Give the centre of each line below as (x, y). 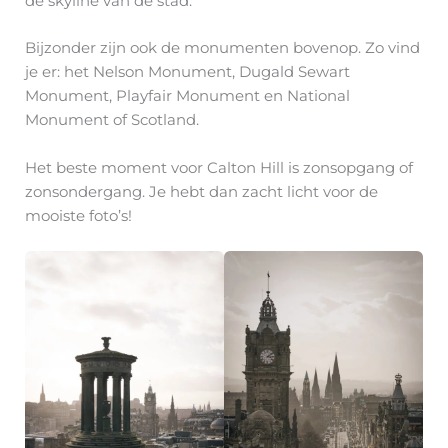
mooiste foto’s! (78, 215)
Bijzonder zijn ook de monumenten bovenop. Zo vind (222, 48)
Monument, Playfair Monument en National (187, 96)
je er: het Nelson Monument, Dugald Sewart (187, 72)
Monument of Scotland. (112, 120)
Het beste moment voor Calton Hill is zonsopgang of (219, 167)
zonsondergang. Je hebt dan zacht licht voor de (201, 191)
